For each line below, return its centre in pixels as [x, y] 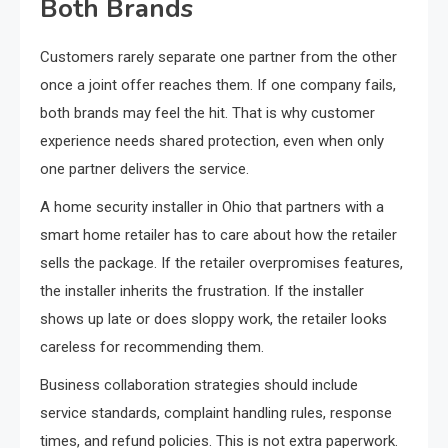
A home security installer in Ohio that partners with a [212, 207]
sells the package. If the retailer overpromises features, [221, 263]
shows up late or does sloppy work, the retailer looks [213, 319]
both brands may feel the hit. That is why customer [207, 113]
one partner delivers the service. [144, 169]
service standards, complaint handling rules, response [216, 413]
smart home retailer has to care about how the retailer [218, 235]
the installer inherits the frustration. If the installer [202, 291]
